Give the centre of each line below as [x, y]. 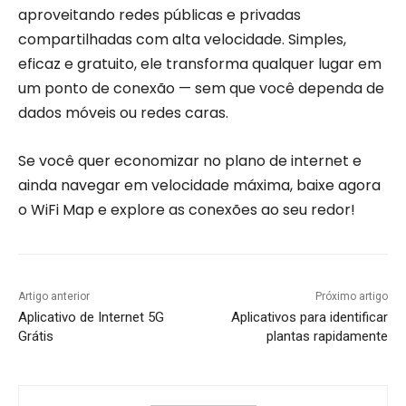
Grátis [36, 336]
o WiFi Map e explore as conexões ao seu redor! [187, 210]
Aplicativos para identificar [309, 317]
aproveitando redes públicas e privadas [159, 15]
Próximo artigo [351, 296]
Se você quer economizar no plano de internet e [190, 161]
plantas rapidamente [327, 336]
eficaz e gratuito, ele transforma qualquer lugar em [200, 64]
